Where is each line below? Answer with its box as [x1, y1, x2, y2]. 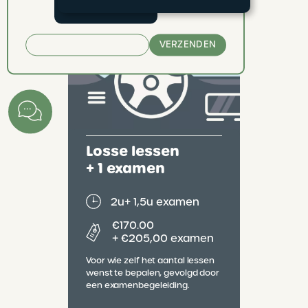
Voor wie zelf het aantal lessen [86, 254, 214, 266]
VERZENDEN [159, 38, 217, 52]
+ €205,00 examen [112, 231, 214, 245]
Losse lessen [86, 142, 179, 161]
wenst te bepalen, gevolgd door [86, 267, 219, 278]
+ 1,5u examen [124, 194, 199, 209]
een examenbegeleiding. [86, 279, 190, 291]
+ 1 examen [86, 159, 165, 178]
